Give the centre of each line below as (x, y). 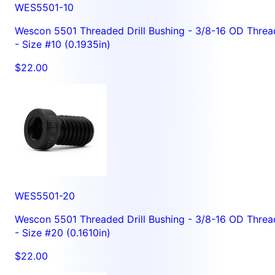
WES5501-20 (45, 196)
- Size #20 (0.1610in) (63, 232)
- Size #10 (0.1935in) (63, 44)
